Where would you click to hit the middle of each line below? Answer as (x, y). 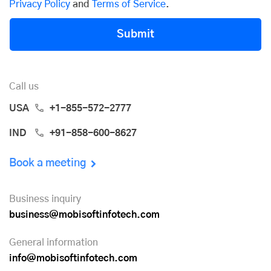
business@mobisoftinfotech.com (84, 215)
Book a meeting (48, 164)
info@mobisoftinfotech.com (73, 259)
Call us (24, 87)
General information (54, 243)
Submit (135, 34)
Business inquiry (45, 199)
